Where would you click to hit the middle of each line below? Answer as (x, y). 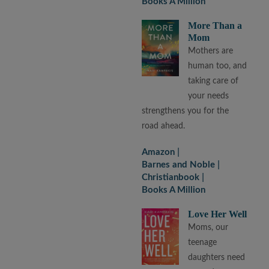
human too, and (218, 66)
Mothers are (211, 51)
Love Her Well (218, 214)
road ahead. (164, 126)
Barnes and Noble (179, 165)
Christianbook (171, 177)
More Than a (215, 25)
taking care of (213, 81)
